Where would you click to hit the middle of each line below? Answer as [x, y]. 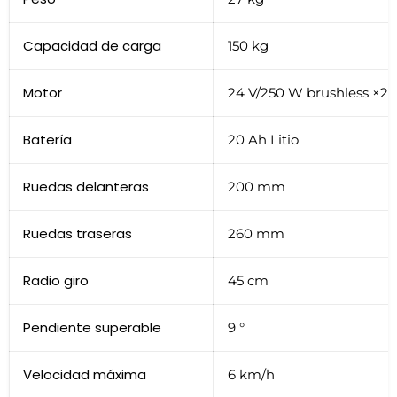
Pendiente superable [92, 327]
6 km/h [251, 374]
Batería [47, 139]
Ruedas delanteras [86, 186]
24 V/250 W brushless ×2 [308, 92]
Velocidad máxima [85, 374]
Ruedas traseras [78, 233]
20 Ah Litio [263, 139]
